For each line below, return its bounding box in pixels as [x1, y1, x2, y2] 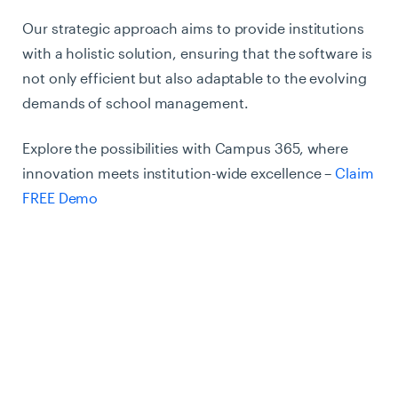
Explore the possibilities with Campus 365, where [22, 139, 349, 157]
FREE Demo [22, 189, 102, 207]
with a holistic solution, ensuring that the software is [22, 44, 372, 62]
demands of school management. [22, 94, 249, 112]
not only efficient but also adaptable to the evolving [22, 69, 367, 87]
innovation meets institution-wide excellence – [22, 164, 332, 182]
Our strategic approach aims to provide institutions [22, 20, 364, 37]
